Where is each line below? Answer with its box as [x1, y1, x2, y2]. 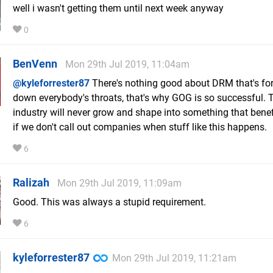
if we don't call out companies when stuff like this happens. [13, 121, 267, 133]
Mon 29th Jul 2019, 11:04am [65, 58, 190, 71]
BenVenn [13, 57, 57, 71]
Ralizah [13, 176, 49, 190]
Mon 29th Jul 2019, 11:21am [112, 252, 236, 264]
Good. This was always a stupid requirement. [13, 196, 206, 208]
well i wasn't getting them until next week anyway [13, 2, 224, 15]
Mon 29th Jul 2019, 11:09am [57, 177, 182, 190]
